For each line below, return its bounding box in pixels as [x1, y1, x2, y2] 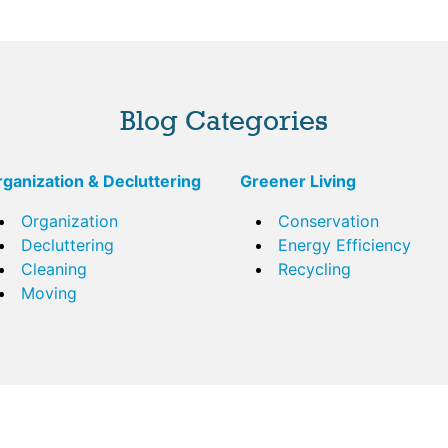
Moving [20, 283, 77, 304]
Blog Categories [120, 105, 328, 137]
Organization [20, 211, 118, 232]
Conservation [278, 211, 379, 232]
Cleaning [20, 259, 87, 280]
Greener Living [240, 171, 356, 192]
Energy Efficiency [278, 235, 411, 256]
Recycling [278, 259, 351, 280]
